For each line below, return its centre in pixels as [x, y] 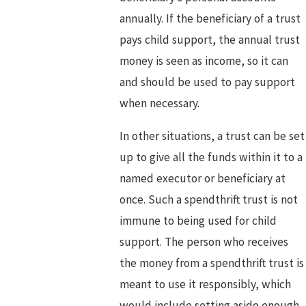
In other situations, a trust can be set [212, 136]
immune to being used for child [198, 221]
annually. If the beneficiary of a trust [210, 18]
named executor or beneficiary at [202, 179]
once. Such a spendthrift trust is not [208, 200]
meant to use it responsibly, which [205, 284]
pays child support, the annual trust [209, 39]
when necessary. [159, 103]
